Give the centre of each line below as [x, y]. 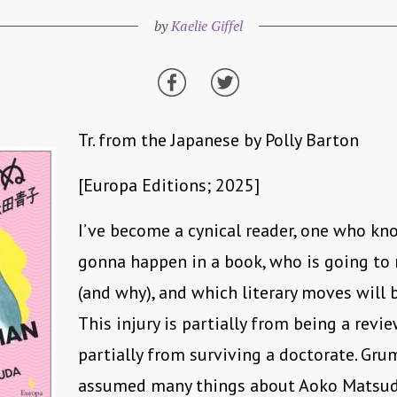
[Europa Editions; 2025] [169, 186]
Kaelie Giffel [207, 26]
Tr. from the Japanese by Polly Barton [218, 140]
